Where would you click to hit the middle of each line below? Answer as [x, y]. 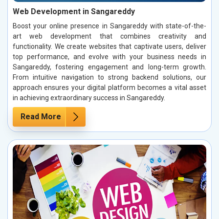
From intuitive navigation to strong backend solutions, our [109, 77]
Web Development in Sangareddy [74, 11]
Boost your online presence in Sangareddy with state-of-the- [109, 26]
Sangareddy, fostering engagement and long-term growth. [109, 67]
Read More [41, 116]
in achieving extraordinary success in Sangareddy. [89, 98]
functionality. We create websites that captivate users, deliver [109, 46]
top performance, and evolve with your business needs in [109, 56]
